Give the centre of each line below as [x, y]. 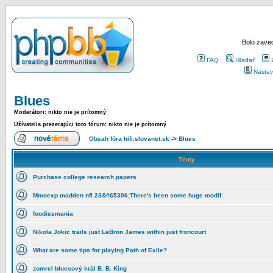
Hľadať [245, 60]
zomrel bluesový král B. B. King [80, 268]
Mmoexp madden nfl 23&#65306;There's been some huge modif [127, 195]
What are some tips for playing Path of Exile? [100, 250]
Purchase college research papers [85, 177]
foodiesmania [53, 214]
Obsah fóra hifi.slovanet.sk [129, 139]
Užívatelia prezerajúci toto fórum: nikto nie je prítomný [90, 124]
